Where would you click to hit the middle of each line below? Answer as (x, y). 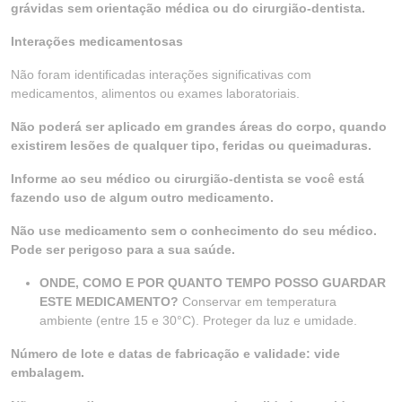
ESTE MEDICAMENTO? (111, 301)
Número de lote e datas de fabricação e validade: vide (175, 354)
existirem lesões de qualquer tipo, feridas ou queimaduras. (191, 145)
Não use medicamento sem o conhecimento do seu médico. (194, 231)
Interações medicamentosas (97, 41)
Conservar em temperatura (259, 301)
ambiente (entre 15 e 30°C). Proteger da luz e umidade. (198, 320)
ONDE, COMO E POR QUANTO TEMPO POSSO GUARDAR (213, 283)
